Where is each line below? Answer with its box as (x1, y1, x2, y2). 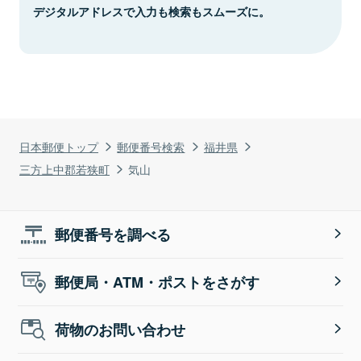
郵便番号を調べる (55, 223, 172, 245)
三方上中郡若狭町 (19, 160, 110, 177)
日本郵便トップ (19, 137, 98, 155)
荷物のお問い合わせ (55, 318, 186, 340)
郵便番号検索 (117, 137, 185, 155)
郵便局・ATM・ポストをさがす (55, 271, 260, 293)
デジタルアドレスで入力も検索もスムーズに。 (33, 2, 270, 19)
